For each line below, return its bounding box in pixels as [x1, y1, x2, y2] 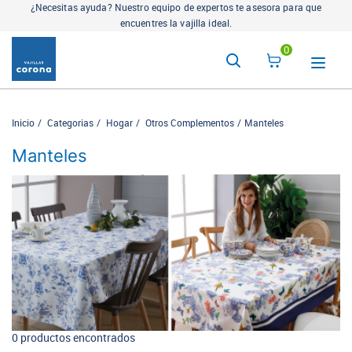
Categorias [47, 118, 93, 129]
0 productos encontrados [12, 331, 135, 345]
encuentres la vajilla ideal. [119, 18, 233, 29]
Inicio [12, 118, 35, 129]
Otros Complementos [145, 118, 234, 129]
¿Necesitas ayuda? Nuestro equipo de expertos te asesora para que [30, 2, 322, 13]
